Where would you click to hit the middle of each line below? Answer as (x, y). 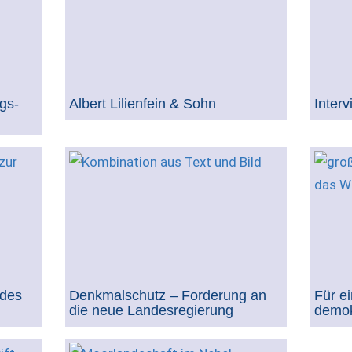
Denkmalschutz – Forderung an (167, 295)
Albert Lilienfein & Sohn (142, 103)
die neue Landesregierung (151, 310)
